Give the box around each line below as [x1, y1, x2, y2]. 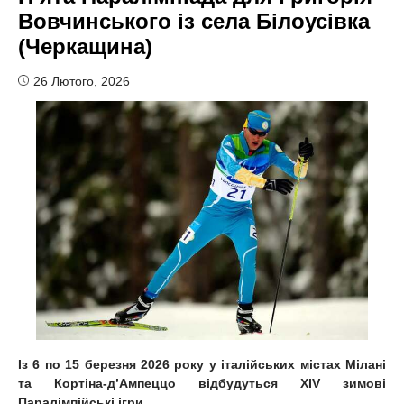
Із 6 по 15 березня [18, 357, 136, 372]
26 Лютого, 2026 [33, 73, 130, 88]
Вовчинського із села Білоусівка [18, 8, 370, 33]
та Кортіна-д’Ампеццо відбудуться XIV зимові [18, 376, 386, 391]
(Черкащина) [18, 33, 152, 59]
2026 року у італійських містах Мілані [135, 357, 387, 372]
